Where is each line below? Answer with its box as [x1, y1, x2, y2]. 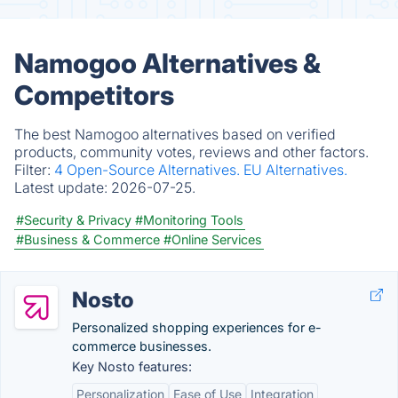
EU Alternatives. [243, 161, 347, 179]
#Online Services [163, 232, 262, 247]
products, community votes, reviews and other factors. [14, 143, 369, 161]
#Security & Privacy [16, 212, 131, 227]
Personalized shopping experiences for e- [72, 320, 322, 335]
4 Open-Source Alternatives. [54, 161, 243, 179]
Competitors [14, 79, 174, 111]
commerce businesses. [72, 338, 211, 354]
